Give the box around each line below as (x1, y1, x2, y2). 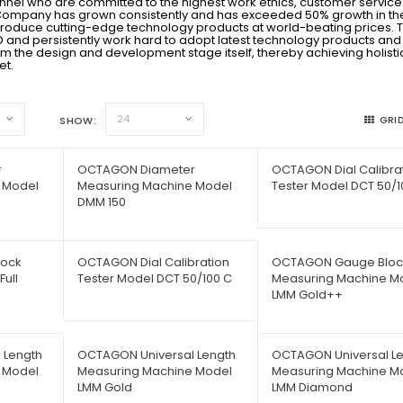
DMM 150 (77, 193, 127, 210)
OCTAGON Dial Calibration (77, 253, 230, 271)
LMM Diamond (271, 378, 353, 396)
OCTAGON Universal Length (77, 345, 237, 363)
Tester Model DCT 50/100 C (77, 269, 233, 287)
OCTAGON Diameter (77, 160, 196, 178)
